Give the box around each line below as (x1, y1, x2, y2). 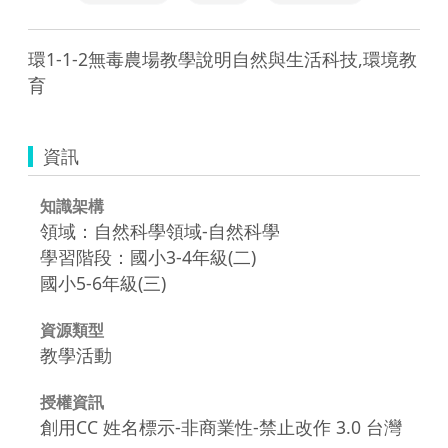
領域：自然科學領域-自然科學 (40, 218, 280, 243)
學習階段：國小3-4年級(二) (40, 244, 256, 269)
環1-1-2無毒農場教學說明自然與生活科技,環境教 (28, 46, 417, 71)
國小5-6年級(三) (40, 270, 166, 295)
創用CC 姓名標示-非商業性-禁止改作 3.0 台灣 (40, 414, 402, 439)
